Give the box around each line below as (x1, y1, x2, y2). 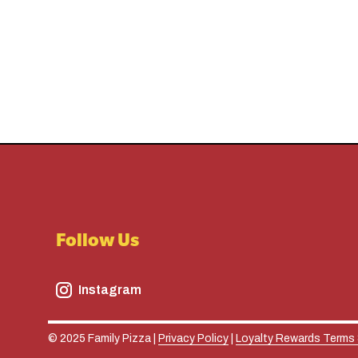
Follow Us (56, 233, 139, 253)
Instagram (78, 283, 141, 296)
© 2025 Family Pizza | (48, 332, 158, 344)
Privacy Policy (158, 332, 229, 344)
